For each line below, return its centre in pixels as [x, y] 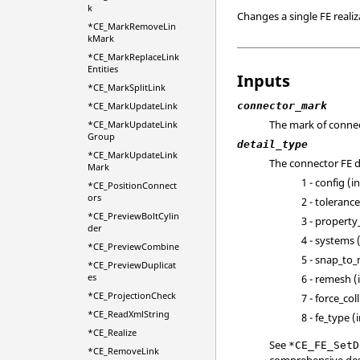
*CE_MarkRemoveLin [131, 26]
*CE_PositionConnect [132, 185]
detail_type [273, 144]
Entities [102, 69]
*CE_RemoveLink [123, 351]
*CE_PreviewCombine [133, 246]
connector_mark [282, 105]
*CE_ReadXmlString [128, 314]
